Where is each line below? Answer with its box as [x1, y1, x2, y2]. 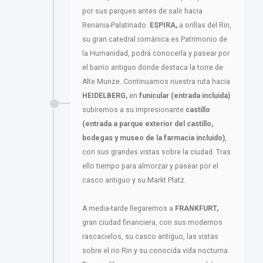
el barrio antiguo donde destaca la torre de [82, 63, 223, 72]
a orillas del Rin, [177, 21, 231, 30]
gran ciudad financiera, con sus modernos [82, 218, 222, 227]
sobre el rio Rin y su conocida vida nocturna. [82, 247, 230, 255]
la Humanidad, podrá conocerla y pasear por [82, 49, 230, 58]
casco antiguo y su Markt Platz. [82, 176, 186, 185]
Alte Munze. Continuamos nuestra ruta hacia [82, 77, 230, 86]
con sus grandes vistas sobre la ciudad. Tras [82, 148, 231, 157]
